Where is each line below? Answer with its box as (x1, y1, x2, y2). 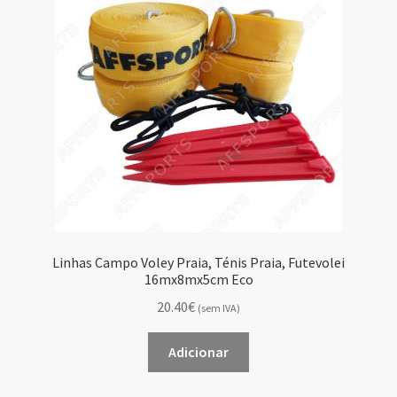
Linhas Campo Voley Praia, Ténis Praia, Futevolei (52, 253, 345, 272)
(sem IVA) (198, 301, 240, 315)
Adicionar (168, 342, 229, 361)
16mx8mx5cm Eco (144, 270, 253, 289)
